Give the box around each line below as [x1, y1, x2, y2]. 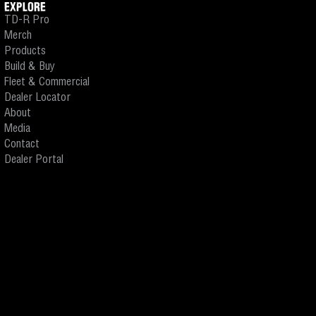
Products [4, 45, 46, 58]
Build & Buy [4, 61, 55, 73]
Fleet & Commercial [4, 76, 90, 89]
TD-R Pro [4, 14, 49, 27]
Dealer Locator [4, 92, 71, 104]
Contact [4, 138, 39, 151]
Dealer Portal [4, 154, 63, 166]
